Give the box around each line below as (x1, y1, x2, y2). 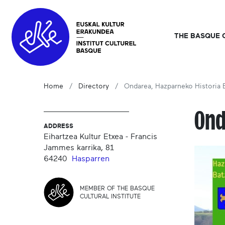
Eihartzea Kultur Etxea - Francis (44, 133, 157, 141)
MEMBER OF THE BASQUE (80, 185, 155, 191)
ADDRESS (44, 123, 73, 130)
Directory (78, 83, 109, 90)
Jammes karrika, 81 (44, 144, 114, 152)
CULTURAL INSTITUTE (80, 193, 141, 199)
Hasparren (72, 155, 109, 163)
